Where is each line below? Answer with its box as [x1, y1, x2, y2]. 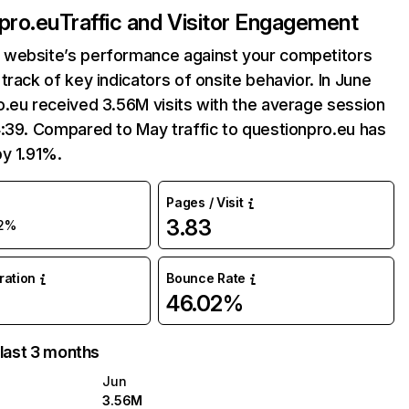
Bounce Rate [166, 270, 246, 286]
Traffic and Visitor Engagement [58, 9, 359, 36]
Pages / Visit [166, 194, 244, 210]
